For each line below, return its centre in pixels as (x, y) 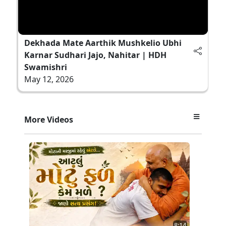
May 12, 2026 (49, 79)
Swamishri (46, 67)
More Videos (49, 119)
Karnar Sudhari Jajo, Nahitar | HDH (95, 55)
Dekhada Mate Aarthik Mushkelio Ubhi (103, 43)
